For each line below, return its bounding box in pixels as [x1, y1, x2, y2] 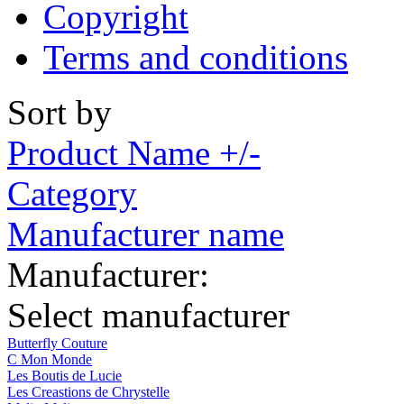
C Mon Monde [7, 351, 92, 367]
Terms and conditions [43, 37, 348, 77]
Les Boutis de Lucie [7, 367, 122, 383]
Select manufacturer [7, 295, 289, 335]
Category [7, 173, 137, 213]
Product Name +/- [7, 133, 261, 172]
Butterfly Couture [7, 335, 107, 351]
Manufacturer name [7, 214, 284, 253]
